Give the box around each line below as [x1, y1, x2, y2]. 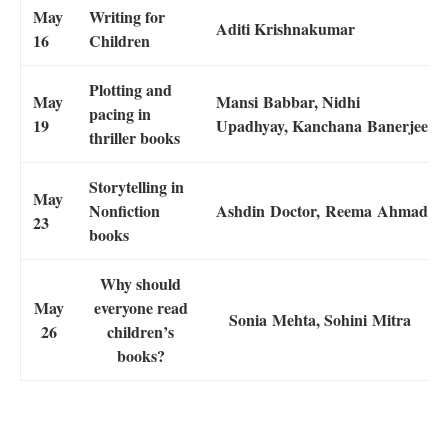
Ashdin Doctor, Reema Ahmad [216, 198, 428, 222]
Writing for [89, 4, 165, 28]
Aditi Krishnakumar [216, 16, 355, 40]
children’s [107, 319, 174, 343]
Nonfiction [89, 198, 160, 222]
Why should [100, 271, 181, 295]
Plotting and [89, 77, 172, 101]
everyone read [93, 295, 188, 319]
